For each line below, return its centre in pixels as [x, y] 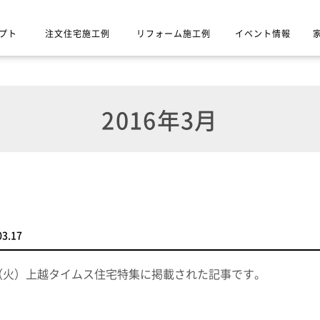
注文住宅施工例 [78, 34]
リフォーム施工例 [173, 34]
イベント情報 [262, 34]
